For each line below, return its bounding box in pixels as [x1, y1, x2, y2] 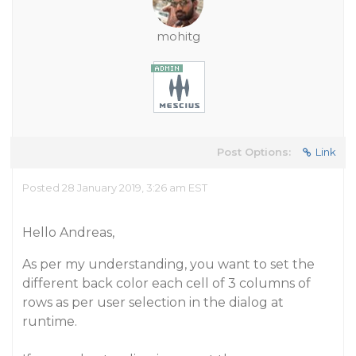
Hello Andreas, [22, 225, 114, 240]
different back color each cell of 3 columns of [22, 276, 311, 291]
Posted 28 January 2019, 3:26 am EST [22, 181, 207, 194]
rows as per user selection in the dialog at [22, 295, 284, 310]
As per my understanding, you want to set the [22, 257, 315, 272]
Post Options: [217, 145, 291, 158]
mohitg [156, 29, 200, 44]
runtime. [22, 314, 77, 329]
